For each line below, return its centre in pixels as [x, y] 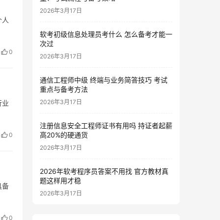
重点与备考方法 [64, 89]
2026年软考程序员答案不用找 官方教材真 [104, 171]
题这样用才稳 [60, 181]
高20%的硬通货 [64, 135]
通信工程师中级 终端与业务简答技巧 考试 [104, 80]
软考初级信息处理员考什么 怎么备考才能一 [106, 34]
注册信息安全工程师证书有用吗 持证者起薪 [106, 126]
